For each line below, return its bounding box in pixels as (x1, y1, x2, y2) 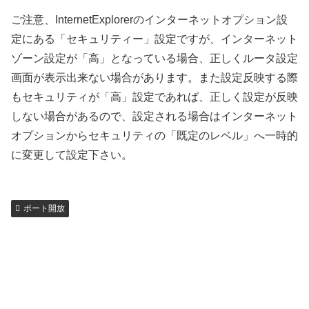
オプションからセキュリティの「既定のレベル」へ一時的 (11, 129, 298, 141)
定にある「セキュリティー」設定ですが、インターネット (11, 32, 298, 45)
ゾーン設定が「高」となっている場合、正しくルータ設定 (11, 52, 298, 64)
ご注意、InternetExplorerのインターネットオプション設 (11, 13, 288, 26)
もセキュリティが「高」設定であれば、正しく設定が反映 (11, 90, 298, 103)
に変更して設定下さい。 (11, 148, 132, 161)
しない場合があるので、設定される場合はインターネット (11, 110, 298, 122)
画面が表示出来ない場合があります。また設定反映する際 (11, 71, 298, 83)
